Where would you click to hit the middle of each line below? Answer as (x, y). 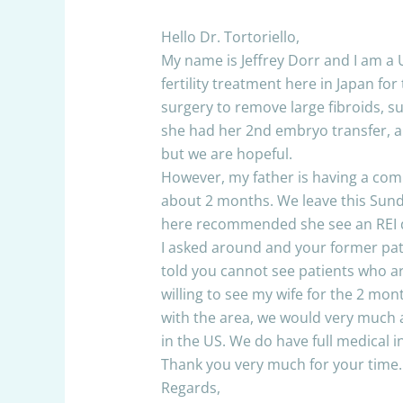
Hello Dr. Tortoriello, (230, 36)
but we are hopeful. (226, 153)
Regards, (190, 387)
